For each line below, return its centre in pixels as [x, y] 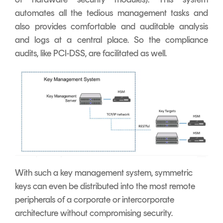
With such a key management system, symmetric [104, 172]
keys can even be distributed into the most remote [105, 186]
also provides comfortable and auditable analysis [111, 27]
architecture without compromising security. [95, 213]
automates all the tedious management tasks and [111, 13]
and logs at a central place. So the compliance [111, 40]
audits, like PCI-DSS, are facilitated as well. [91, 54]
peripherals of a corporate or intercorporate [95, 199]
